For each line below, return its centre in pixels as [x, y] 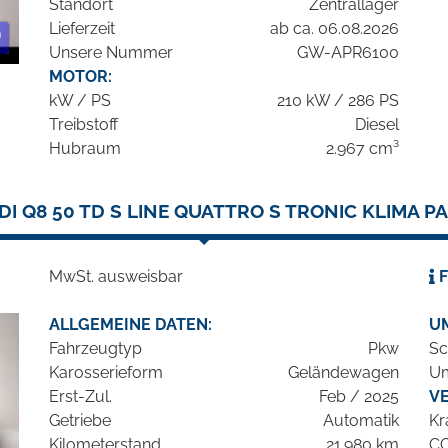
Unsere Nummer [111, 53]
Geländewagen [343, 373]
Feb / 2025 [359, 397]
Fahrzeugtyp [95, 349]
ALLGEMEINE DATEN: [130, 325]
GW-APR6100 [348, 53]
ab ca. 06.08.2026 [334, 29]
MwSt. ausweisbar [116, 277]
